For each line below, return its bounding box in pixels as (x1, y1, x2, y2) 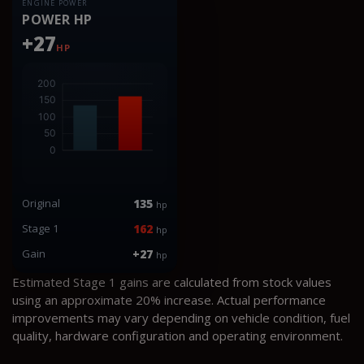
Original (22, 195, 60, 210)
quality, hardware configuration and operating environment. (12, 327, 343, 344)
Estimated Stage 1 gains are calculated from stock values (12, 273, 331, 290)
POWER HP (22, 10, 93, 28)
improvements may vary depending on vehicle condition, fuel (12, 309, 350, 326)
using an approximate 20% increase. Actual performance (12, 291, 326, 308)
